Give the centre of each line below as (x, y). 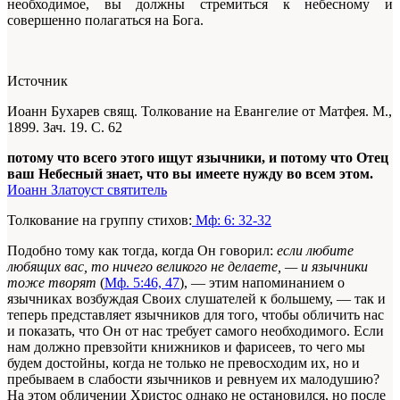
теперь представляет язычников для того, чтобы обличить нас (196, 314)
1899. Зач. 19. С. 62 (65, 127)
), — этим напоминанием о (262, 282)
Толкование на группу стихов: (100, 220)
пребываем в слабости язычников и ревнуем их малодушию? (193, 379)
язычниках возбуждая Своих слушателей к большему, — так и (196, 298)
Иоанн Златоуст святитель (87, 189)
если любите (315, 250)
